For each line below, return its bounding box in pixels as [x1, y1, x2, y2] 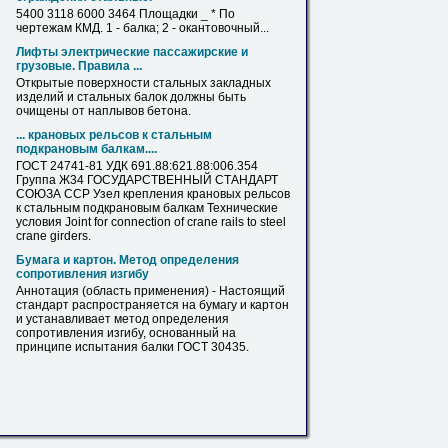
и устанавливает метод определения [16, 312, 229, 326]
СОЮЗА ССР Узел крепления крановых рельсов [16, 187, 290, 201]
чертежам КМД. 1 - [16, 21, 123, 35]
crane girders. [16, 229, 91, 243]
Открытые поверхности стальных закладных [16, 76, 271, 90]
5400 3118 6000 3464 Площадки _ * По [16, 7, 235, 21]
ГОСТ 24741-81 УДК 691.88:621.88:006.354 [16, 159, 258, 173]
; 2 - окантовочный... [156, 21, 269, 35]
